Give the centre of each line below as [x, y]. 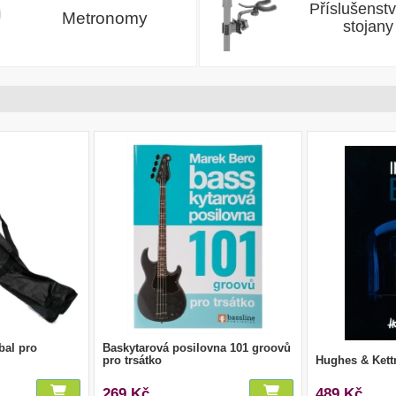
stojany [369, 27]
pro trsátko [132, 360]
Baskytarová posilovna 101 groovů [196, 347]
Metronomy [104, 18]
